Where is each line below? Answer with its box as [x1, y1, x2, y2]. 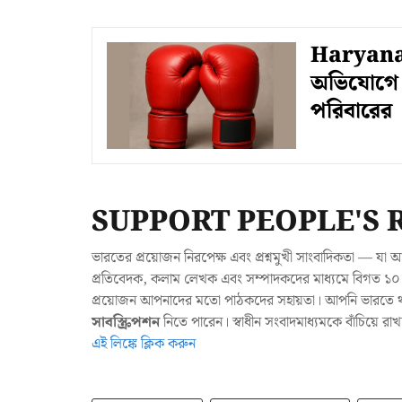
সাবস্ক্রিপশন [92, 310, 160, 334]
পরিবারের [310, 94, 392, 129]
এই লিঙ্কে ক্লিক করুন [92, 332, 196, 355]
